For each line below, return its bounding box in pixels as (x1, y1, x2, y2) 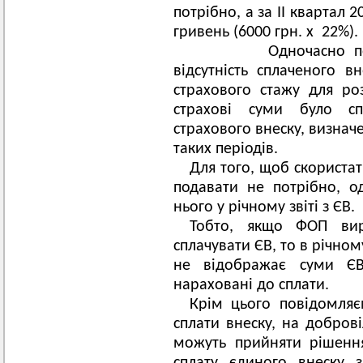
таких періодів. (173, 141, 278, 157)
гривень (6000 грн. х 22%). (173, 24, 358, 41)
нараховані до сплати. (173, 277, 329, 293)
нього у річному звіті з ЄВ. (173, 199, 355, 216)
